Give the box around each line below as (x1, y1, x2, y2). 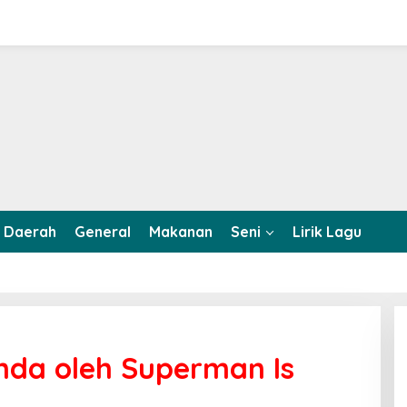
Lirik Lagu (293, 223, 362, 241)
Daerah (4, 223, 56, 241)
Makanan (149, 223, 213, 241)
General (74, 223, 131, 241)
